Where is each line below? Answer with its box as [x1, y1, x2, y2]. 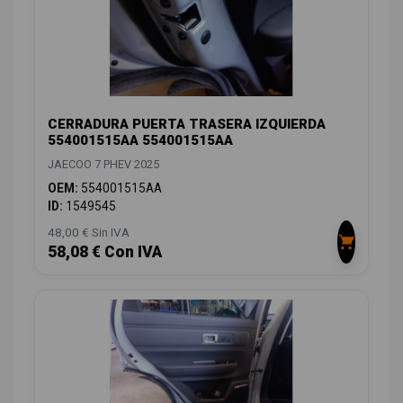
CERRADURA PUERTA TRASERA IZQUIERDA [48, 116, 326, 133]
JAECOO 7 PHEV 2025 [48, 157, 159, 172]
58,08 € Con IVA [48, 243, 162, 262]
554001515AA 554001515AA [48, 132, 233, 149]
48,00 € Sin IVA [48, 225, 130, 240]
